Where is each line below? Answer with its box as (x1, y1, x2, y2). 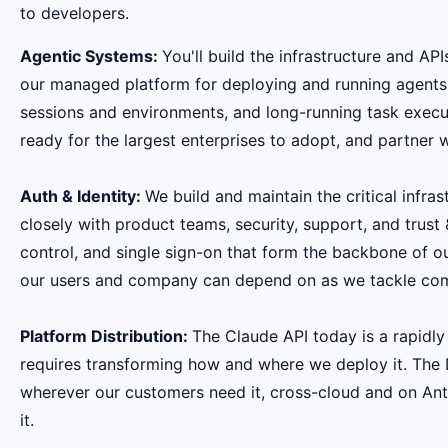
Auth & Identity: (20, 185, 145, 206)
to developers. (20, 3, 129, 24)
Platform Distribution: (20, 325, 192, 346)
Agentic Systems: (20, 45, 162, 66)
